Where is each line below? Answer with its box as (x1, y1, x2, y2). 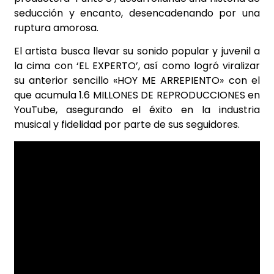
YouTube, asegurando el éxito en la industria (14, 103, 260, 117)
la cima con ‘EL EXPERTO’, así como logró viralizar (14, 59, 260, 73)
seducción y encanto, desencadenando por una (14, 6, 260, 21)
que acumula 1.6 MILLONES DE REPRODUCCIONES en (14, 88, 260, 103)
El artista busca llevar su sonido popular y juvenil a (14, 44, 260, 59)
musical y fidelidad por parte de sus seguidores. (14, 117, 240, 132)
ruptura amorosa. (14, 21, 98, 35)
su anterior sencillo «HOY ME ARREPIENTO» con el (14, 73, 260, 88)
